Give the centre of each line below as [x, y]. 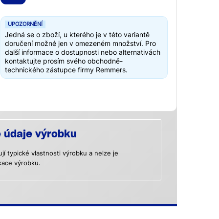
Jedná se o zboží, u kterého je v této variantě [77, 35]
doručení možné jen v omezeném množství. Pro [80, 44]
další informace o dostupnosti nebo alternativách [83, 52]
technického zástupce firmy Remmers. [66, 70]
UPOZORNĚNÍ [25, 24]
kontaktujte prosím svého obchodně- [64, 61]
